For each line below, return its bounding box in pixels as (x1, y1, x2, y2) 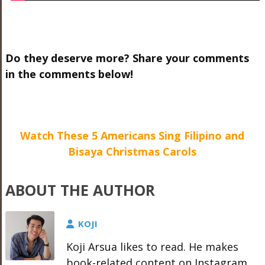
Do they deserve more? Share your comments (5, 51, 249, 65)
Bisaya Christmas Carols (68, 144, 197, 159)
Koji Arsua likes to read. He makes (66, 240, 238, 254)
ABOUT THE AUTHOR (5, 180, 155, 200)
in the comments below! (5, 67, 133, 81)
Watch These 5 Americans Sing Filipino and (20, 128, 245, 143)
